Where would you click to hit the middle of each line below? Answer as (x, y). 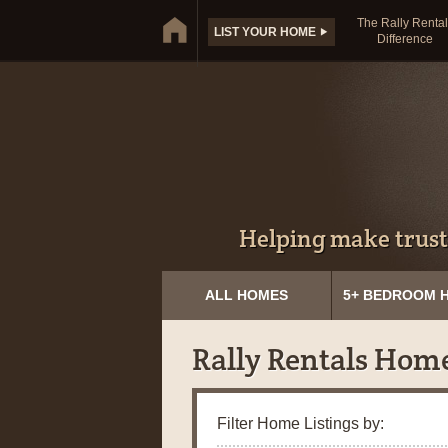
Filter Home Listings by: (300, 424)
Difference (405, 39)
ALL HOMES (246, 295)
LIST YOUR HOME (266, 32)
